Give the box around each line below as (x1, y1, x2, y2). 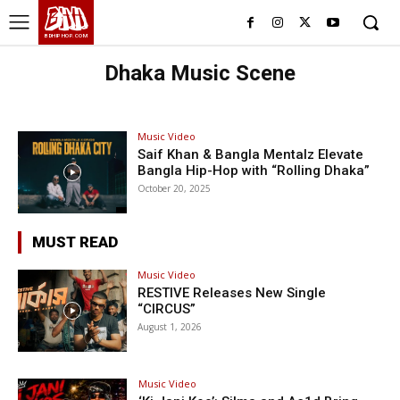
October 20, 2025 (137, 182, 212, 195)
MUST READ (32, 232, 118, 251)
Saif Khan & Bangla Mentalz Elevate (137, 146, 364, 162)
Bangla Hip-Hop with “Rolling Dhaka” (137, 162, 371, 179)
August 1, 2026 (137, 320, 203, 333)
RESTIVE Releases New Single (137, 284, 327, 301)
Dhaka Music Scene (104, 61, 296, 86)
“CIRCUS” (137, 300, 196, 317)
